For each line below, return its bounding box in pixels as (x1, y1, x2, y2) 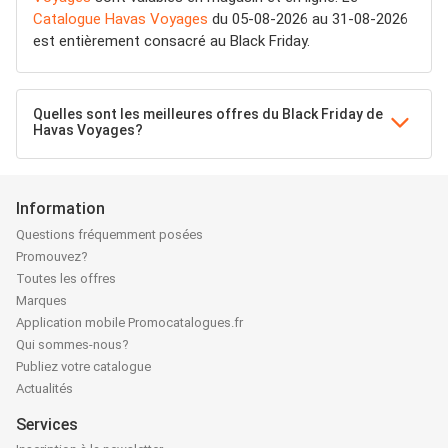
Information (16, 199, 105, 218)
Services (16, 415, 78, 435)
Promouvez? (16, 249, 88, 265)
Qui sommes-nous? (16, 337, 129, 353)
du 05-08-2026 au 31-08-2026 (208, 10, 408, 28)
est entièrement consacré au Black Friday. (33, 32, 310, 50)
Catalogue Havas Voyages (33, 10, 208, 28)
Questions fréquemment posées (16, 227, 203, 243)
